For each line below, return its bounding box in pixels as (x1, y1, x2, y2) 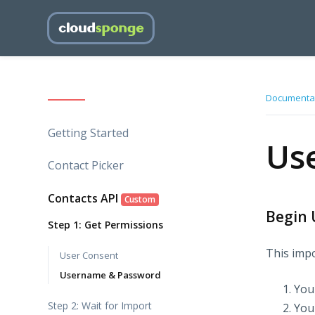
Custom (124, 193, 155, 205)
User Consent (60, 249, 118, 262)
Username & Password (60, 268, 161, 281)
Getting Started (48, 125, 129, 141)
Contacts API (48, 190, 121, 206)
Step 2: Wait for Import (48, 298, 152, 312)
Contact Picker (48, 157, 124, 174)
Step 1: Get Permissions (48, 217, 163, 231)
